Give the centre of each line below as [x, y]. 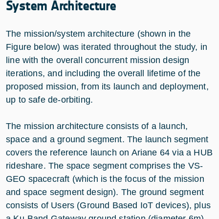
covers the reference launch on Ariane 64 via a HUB [109, 152]
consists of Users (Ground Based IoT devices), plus [108, 205]
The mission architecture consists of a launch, [97, 126]
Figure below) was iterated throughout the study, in [107, 47]
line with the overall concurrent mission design [98, 60]
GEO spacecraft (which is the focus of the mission [105, 179]
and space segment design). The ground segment [105, 192]
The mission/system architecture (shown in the [99, 33]
